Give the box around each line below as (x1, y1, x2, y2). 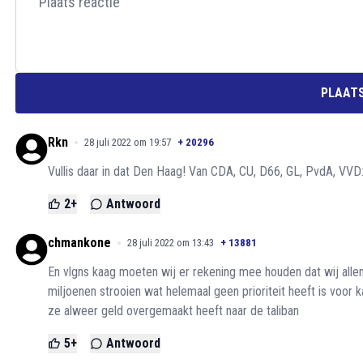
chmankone (48, 235, 111, 250)
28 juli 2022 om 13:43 (127, 237, 214, 249)
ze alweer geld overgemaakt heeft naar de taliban (48, 303, 299, 318)
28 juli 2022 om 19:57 (84, 136, 171, 148)
